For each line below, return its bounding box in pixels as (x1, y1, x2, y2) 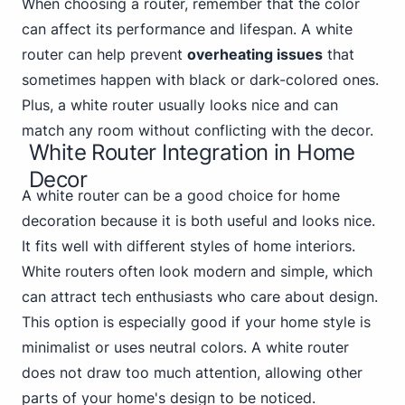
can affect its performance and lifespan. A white (22, 20, 353, 38)
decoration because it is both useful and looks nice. (22, 212, 375, 230)
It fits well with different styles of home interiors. (22, 237, 355, 255)
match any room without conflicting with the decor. (22, 121, 373, 139)
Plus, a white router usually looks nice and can (22, 96, 338, 114)
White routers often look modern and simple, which (22, 262, 372, 280)
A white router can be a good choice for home (22, 186, 340, 204)
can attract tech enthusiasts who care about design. (22, 287, 378, 306)
